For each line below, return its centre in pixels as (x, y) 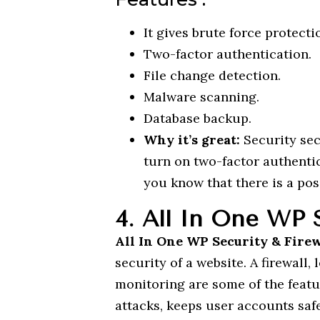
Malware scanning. (202, 96)
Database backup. (198, 118)
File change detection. (212, 75)
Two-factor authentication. (228, 54)
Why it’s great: (192, 139)
